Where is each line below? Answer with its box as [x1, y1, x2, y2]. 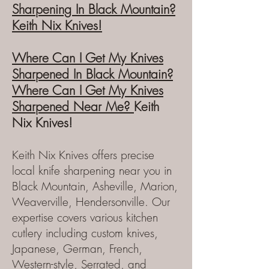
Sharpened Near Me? [12, 98, 134, 115]
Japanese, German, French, [12, 241, 142, 256]
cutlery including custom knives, [12, 225, 158, 241]
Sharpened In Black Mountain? [12, 66, 173, 82]
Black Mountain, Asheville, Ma [12, 178, 157, 194]
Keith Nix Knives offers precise [12, 147, 154, 163]
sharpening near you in [64, 163, 172, 178]
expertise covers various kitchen [12, 210, 158, 225]
